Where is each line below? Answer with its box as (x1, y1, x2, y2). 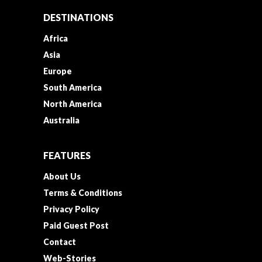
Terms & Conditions (43, 187, 122, 198)
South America (43, 82, 102, 92)
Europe (43, 65, 72, 76)
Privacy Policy (43, 204, 99, 214)
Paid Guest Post (43, 220, 109, 230)
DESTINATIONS (43, 11, 113, 23)
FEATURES (43, 149, 91, 161)
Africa (43, 33, 68, 43)
